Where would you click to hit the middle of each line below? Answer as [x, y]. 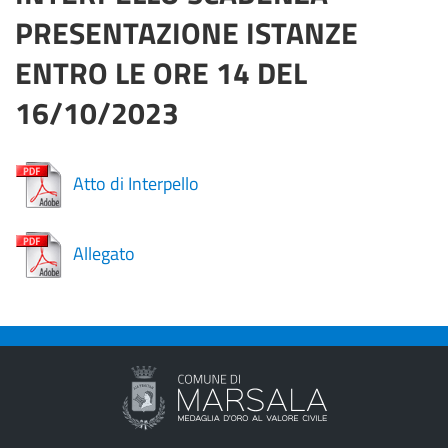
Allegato [104, 253]
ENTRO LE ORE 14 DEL [161, 73]
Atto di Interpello [136, 183]
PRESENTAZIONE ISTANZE [186, 33]
